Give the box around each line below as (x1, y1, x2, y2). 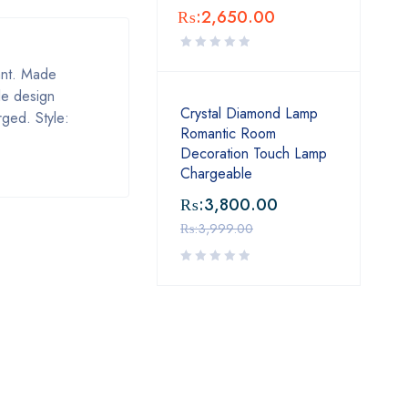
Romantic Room (180, 123, 276, 144)
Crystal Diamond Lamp (180, 103, 318, 124)
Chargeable (180, 163, 252, 184)
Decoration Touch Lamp (180, 143, 327, 164)
